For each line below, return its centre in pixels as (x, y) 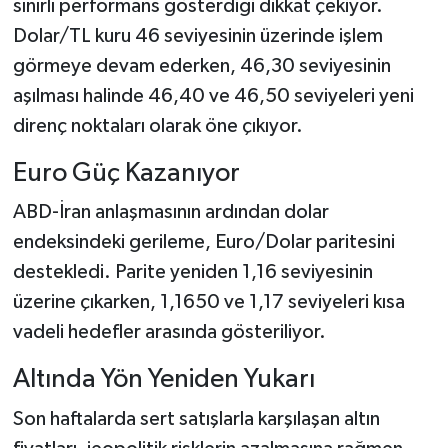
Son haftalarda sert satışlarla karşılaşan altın (196, 418)
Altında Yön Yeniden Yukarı (163, 380)
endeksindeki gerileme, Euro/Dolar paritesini (203, 242)
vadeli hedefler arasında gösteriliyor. (169, 332)
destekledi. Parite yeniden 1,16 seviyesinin (192, 272)
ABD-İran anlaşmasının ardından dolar (170, 212)
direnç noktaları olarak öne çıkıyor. (157, 125)
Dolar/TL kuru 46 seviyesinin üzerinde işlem (197, 35)
